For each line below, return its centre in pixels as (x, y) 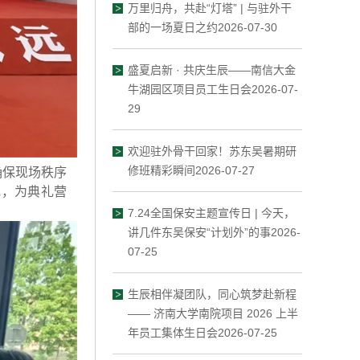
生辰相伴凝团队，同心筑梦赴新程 (212, 294)
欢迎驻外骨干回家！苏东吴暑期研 (212, 151)
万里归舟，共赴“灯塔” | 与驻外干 (210, 8)
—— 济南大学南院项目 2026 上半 (213, 313)
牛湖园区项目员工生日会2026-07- (213, 89)
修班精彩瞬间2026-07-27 (191, 170)
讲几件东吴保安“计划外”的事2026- (214, 232)
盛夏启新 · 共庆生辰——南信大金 (212, 70)
